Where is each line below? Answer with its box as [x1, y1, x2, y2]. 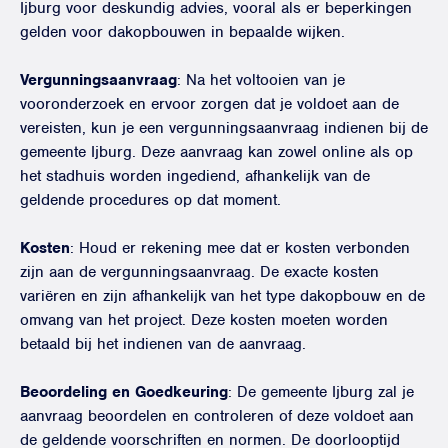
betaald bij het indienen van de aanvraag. [20, 334, 306, 354]
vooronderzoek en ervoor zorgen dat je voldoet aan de [20, 94, 399, 114]
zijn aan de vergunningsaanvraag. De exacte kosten [20, 262, 379, 282]
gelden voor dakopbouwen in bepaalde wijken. [20, 22, 345, 42]
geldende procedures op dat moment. [20, 190, 281, 210]
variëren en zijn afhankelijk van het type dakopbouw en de [20, 286, 425, 306]
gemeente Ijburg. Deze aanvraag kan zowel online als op [20, 142, 413, 162]
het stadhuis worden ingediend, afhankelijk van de [20, 166, 370, 186]
